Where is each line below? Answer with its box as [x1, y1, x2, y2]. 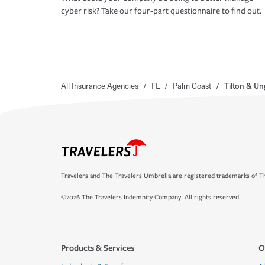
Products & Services [61, 242, 134, 253]
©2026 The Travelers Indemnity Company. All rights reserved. [61, 193, 241, 201]
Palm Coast [173, 80, 211, 92]
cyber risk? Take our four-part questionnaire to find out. [61, 6, 261, 17]
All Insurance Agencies [61, 80, 138, 92]
